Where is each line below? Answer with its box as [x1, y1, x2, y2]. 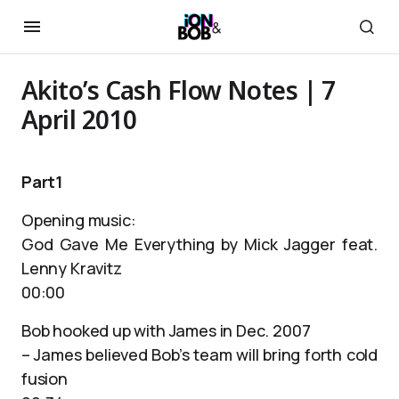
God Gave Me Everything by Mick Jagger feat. [21, 233, 378, 255]
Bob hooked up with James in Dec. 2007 [21, 320, 311, 341]
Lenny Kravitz [21, 257, 122, 279]
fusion [21, 368, 68, 389]
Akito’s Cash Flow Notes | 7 [21, 73, 336, 107]
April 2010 [21, 102, 137, 136]
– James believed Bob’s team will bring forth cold [21, 344, 378, 365]
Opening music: [21, 209, 136, 231]
